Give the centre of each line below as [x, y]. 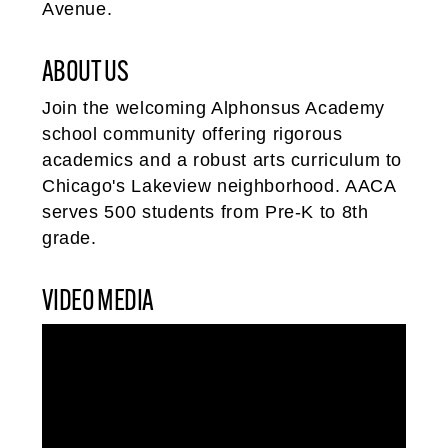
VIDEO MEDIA [97, 300]
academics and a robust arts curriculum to [222, 160]
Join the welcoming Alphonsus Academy [213, 108]
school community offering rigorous [192, 134]
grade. [69, 238]
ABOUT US [85, 71]
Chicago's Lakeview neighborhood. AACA [218, 186]
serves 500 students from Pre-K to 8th [205, 212]
